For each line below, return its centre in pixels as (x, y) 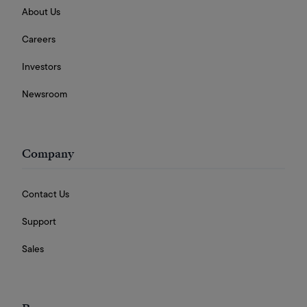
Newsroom (45, 94)
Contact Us (46, 194)
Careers (39, 39)
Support (39, 222)
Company (48, 154)
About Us (41, 12)
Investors (41, 67)
